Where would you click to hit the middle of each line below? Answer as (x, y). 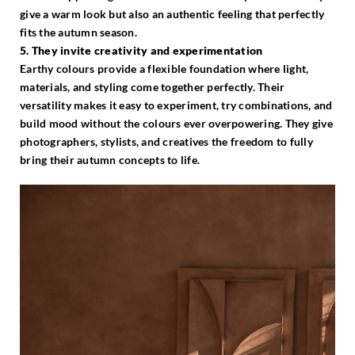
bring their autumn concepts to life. (110, 160)
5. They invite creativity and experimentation (141, 51)
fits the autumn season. (78, 32)
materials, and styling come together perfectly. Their (153, 87)
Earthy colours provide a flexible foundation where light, (164, 69)
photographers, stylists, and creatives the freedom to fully (166, 142)
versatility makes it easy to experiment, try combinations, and (176, 105)
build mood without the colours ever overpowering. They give (176, 124)
